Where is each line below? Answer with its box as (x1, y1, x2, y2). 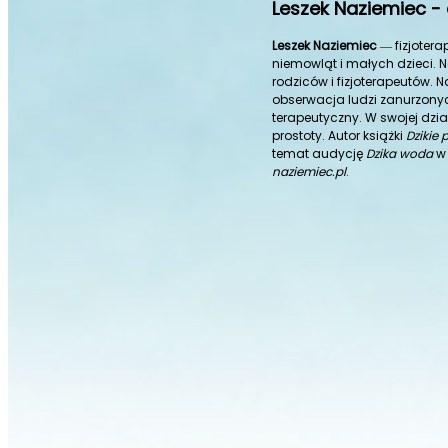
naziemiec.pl (272, 162, 346, 180)
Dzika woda (363, 144, 433, 162)
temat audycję (272, 144, 363, 162)
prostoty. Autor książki (272, 126, 406, 144)
